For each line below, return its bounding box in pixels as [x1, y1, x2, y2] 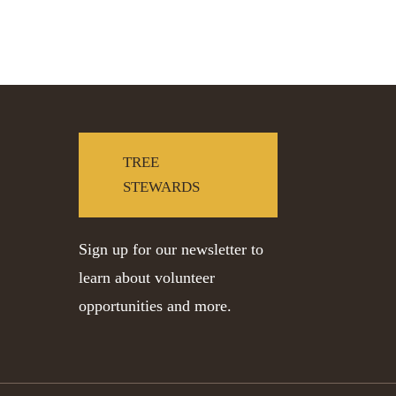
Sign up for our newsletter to [79, 240, 264, 258]
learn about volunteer [79, 268, 216, 286]
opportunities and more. [79, 296, 232, 315]
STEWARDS [123, 178, 201, 195]
